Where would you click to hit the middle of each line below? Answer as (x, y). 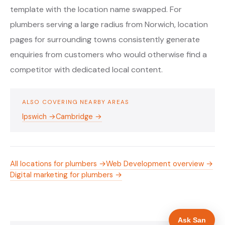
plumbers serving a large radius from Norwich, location (109, 24)
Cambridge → (79, 117)
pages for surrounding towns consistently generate (105, 39)
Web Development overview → (159, 164)
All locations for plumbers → (58, 164)
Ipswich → (39, 117)
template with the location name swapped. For (96, 9)
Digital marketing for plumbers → (66, 175)
